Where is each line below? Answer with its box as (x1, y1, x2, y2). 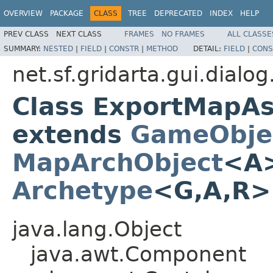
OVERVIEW (4, 9, 43, 18)
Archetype (12, 176, 153, 205)
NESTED (43, 44, 73, 53)
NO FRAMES (161, 29, 205, 38)
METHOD (146, 44, 178, 53)
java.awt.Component (30, 241, 246, 266)
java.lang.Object (12, 216, 182, 241)
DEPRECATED (154, 9, 202, 18)
